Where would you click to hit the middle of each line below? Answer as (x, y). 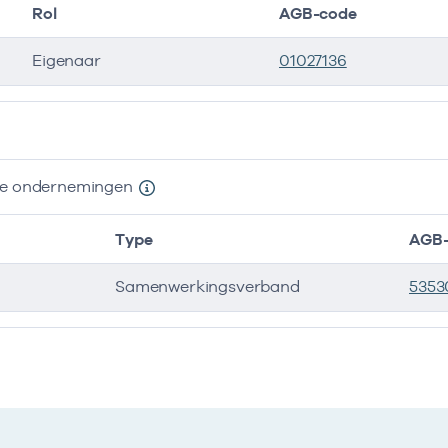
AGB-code (318, 13)
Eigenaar (66, 60)
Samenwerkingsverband (207, 286)
